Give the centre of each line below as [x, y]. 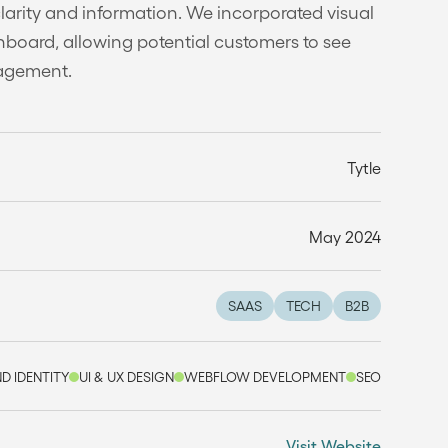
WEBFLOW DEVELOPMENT [264, 376]
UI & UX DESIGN [126, 376]
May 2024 [344, 236]
